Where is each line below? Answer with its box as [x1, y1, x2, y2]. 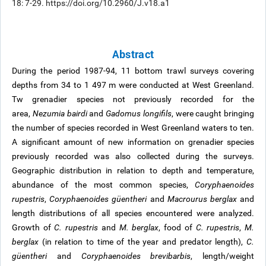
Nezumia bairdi [32, 109, 87, 118]
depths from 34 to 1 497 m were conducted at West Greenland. [12, 80, 254, 90]
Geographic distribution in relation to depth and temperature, [12, 166, 254, 175]
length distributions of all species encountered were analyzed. [12, 208, 254, 218]
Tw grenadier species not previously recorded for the [12, 94, 254, 104]
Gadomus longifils [106, 109, 172, 118]
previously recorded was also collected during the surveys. [12, 151, 254, 161]
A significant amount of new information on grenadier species [12, 137, 254, 147]
